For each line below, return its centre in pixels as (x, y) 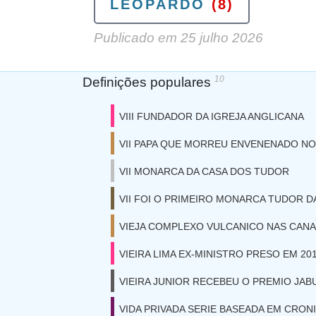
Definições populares (148, 82)
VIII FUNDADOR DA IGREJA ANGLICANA (212, 116)
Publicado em (137, 38)
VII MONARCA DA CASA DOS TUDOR (204, 171)
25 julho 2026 (222, 38)
